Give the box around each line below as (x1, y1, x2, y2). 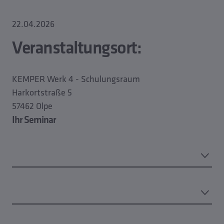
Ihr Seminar (12, 113, 56, 126)
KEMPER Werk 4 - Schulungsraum (12, 72, 140, 85)
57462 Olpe (12, 99, 52, 112)
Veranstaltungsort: (12, 35, 141, 59)
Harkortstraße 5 (12, 86, 72, 98)
